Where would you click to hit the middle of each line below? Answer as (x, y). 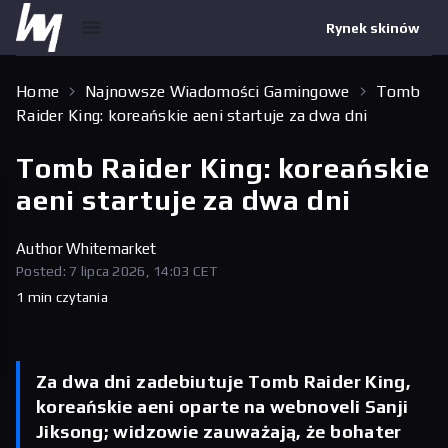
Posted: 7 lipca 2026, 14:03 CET (117, 271)
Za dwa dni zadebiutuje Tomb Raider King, (224, 381)
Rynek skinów (373, 27)
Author (41, 248)
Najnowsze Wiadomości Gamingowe (217, 91)
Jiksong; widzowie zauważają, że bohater (219, 431)
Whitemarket (111, 248)
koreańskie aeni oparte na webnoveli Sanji (222, 406)
